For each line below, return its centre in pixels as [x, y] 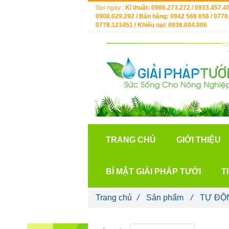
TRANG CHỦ [131, 140]
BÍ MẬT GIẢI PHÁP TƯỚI [153, 171]
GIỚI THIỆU [199, 140]
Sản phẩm [166, 197]
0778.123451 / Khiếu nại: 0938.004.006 [151, 25]
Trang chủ [114, 197]
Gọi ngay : [110, 8]
